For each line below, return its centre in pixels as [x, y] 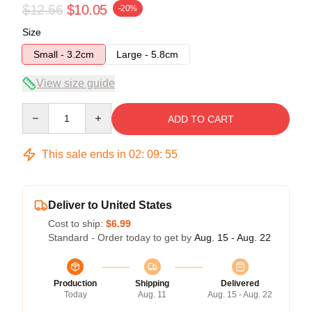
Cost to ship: [77, 223]
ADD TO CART [201, 119]
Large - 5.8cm [147, 54]
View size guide [76, 83]
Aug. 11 [152, 294]
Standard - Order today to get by [121, 237]
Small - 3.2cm [64, 54]
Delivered [240, 283]
